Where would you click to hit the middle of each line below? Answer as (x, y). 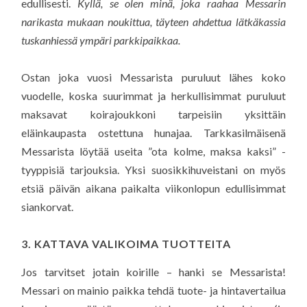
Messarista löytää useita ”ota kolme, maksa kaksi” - (153, 151)
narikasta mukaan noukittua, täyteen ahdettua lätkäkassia (153, 21)
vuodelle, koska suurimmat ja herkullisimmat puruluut (153, 96)
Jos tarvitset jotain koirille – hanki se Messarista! (153, 271)
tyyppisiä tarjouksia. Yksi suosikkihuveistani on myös (153, 170)
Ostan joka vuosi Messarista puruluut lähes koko (153, 77)
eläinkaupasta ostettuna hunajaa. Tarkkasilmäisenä (153, 133)
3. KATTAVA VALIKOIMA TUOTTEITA (126, 244)
